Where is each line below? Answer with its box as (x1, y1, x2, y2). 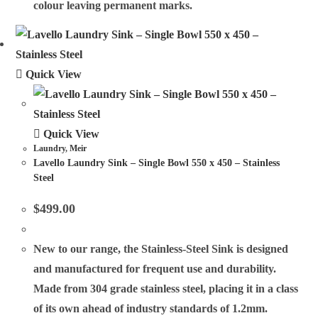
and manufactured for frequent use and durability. (33, 262, 277, 275)
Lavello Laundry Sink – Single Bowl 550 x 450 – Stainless (33, 157, 280, 168)
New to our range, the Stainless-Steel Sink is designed (33, 242, 289, 255)
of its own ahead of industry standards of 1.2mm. (33, 302, 268, 314)
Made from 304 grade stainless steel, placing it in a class (33, 282, 299, 295)
